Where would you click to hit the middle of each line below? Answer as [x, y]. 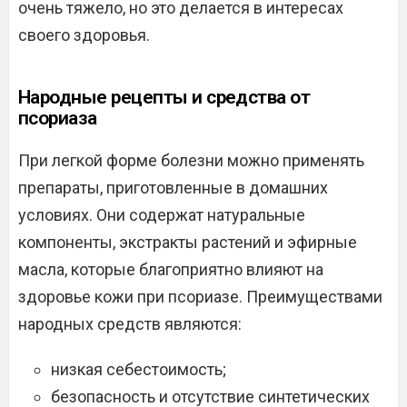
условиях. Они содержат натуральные [162, 215]
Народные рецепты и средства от [164, 97]
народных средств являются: [130, 324]
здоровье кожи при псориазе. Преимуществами [200, 297]
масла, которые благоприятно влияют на [171, 269]
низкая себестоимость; [139, 369]
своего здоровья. [84, 35]
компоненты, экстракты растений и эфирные [188, 242]
